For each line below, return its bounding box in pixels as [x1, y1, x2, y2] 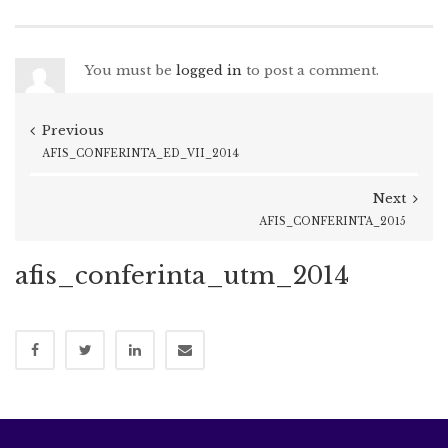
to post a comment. [242, 61, 379, 79]
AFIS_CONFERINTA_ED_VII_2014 [42, 146, 239, 160]
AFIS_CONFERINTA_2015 [259, 214, 406, 228]
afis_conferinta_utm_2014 [15, 260, 349, 290]
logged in [176, 61, 242, 79]
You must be [85, 61, 176, 79]
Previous [42, 121, 104, 139]
